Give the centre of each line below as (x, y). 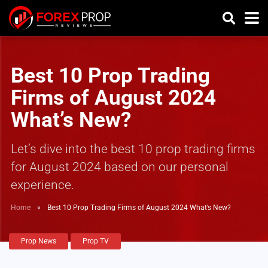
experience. (42, 185)
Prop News (39, 241)
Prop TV (96, 241)
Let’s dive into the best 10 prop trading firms (133, 149)
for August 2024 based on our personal (120, 167)
